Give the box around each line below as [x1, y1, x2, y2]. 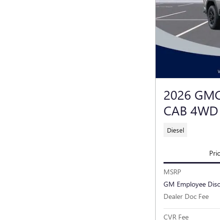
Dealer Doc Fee [164, 191, 209, 201]
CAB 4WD [164, 101, 218, 119]
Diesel [166, 125, 184, 134]
